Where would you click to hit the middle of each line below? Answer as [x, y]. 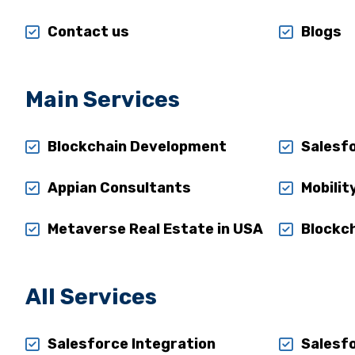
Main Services [102, 99]
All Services [91, 297]
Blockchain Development [137, 147]
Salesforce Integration [131, 344]
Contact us [88, 32]
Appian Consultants [119, 188]
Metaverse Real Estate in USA [155, 229]
